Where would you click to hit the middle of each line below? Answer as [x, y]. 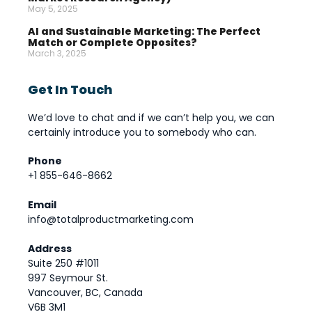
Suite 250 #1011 [63, 263]
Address [50, 248]
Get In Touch [70, 89]
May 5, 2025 [53, 8]
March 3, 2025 [57, 53]
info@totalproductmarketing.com [111, 219]
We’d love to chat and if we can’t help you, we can [151, 117]
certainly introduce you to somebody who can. [142, 132]
